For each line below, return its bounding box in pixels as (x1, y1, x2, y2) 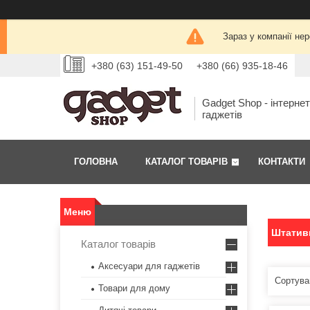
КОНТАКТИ (258, 156, 305, 167)
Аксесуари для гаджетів (98, 261, 200, 272)
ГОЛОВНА (74, 156, 118, 167)
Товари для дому (98, 283, 170, 294)
